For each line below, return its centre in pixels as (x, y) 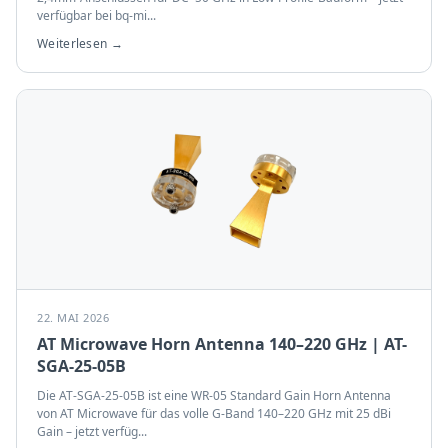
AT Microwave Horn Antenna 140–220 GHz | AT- (222, 344)
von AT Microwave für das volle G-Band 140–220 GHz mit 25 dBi (214, 413)
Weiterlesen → (80, 43)
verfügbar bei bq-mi (92, 15)
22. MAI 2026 (73, 317)
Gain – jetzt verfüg (87, 431)
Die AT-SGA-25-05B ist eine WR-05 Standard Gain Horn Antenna (214, 395)
